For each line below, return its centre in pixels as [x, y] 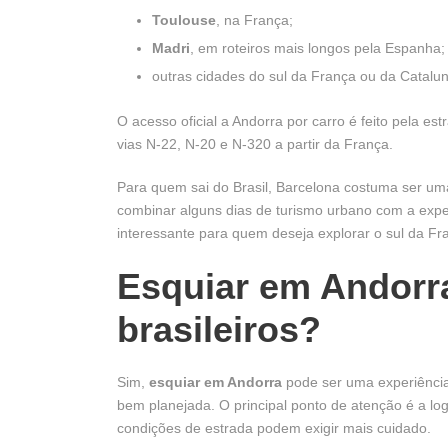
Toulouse [184, 20]
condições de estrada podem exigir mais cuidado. [274, 428]
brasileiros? [219, 330]
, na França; [254, 20]
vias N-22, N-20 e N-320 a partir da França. [255, 144]
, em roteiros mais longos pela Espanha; [317, 48]
